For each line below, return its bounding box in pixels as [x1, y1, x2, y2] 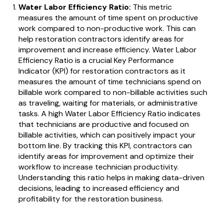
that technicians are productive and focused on [18, 119, 189, 130]
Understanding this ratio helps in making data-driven [18, 172, 204, 183]
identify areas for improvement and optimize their [18, 151, 194, 162]
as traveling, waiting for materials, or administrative [18, 98, 198, 108]
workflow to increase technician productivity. [18, 162, 179, 172]
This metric [130, 2, 172, 13]
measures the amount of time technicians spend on [18, 77, 201, 87]
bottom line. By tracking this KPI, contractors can [18, 140, 192, 151]
